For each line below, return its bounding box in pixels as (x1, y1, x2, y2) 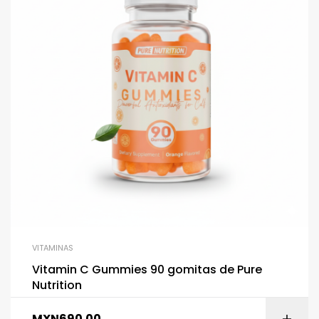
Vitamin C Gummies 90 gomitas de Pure (32, 261, 262, 278)
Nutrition (32, 277, 82, 294)
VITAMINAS (32, 242, 73, 254)
